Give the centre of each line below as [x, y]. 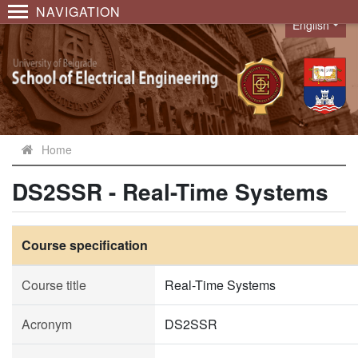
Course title [54, 285]
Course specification [85, 245]
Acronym [47, 324]
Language [314, 33]
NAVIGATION [78, 12]
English [311, 25]
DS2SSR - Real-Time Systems [170, 191]
